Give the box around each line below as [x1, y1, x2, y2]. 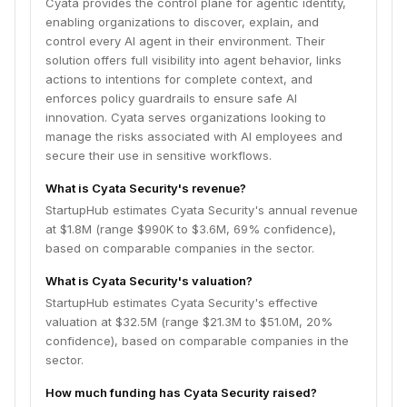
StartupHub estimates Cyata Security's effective [45, 295, 318, 310]
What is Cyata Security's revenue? [45, 181, 246, 195]
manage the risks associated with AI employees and [45, 129, 342, 144]
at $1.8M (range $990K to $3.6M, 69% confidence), [45, 222, 336, 236]
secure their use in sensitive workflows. [45, 148, 272, 163]
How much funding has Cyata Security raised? [45, 385, 317, 400]
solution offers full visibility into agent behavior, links [45, 53, 342, 67]
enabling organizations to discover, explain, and [45, 15, 319, 29]
